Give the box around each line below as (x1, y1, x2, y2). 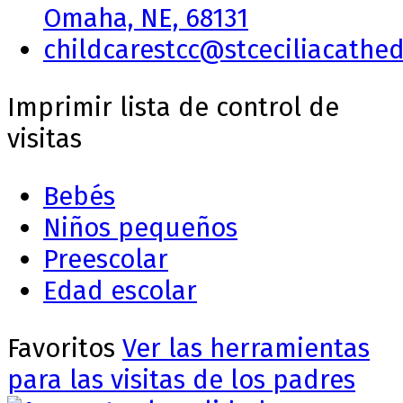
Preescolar (43, 243, 168, 275)
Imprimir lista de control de (7, 92, 339, 124)
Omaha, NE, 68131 (43, 3, 248, 35)
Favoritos (7, 332, 115, 364)
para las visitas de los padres (7, 363, 355, 396)
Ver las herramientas (122, 332, 370, 364)
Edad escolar (43, 274, 197, 307)
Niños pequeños (43, 211, 237, 244)
